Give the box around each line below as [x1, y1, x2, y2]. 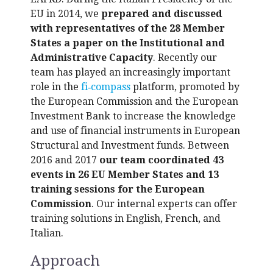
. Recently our [153, 52, 217, 63]
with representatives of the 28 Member [30, 23, 225, 34]
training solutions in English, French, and [30, 213, 221, 224]
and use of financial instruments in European [30, 125, 240, 136]
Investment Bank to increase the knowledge [30, 110, 236, 122]
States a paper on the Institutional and [30, 37, 225, 49]
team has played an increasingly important [30, 66, 230, 78]
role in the [30, 81, 81, 93]
